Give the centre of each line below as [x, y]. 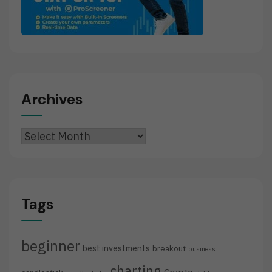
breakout [169, 249]
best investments [116, 248]
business [202, 249]
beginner [51, 246]
